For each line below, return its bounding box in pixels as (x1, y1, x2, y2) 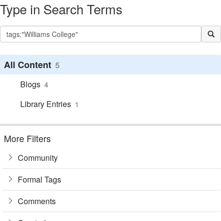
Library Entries (20, 98, 71, 110)
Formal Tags (18, 173, 61, 185)
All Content (4, 58, 51, 71)
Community (18, 151, 58, 163)
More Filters (4, 132, 51, 145)
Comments (18, 195, 56, 207)
